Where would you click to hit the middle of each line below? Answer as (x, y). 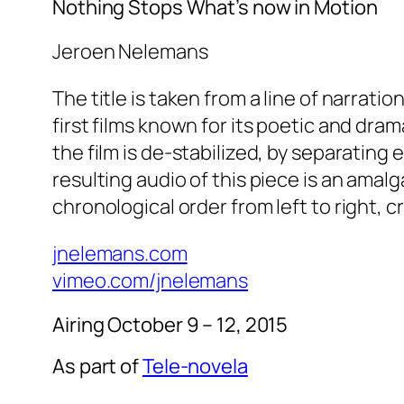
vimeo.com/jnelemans (151, 281)
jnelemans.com (120, 254)
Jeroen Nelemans (130, 52)
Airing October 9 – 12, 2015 (170, 325)
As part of (96, 367)
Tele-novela (195, 367)
